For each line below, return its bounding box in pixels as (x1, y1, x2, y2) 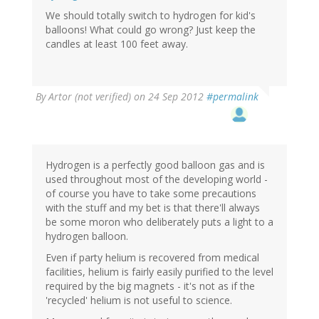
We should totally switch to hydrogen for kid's (46, 9, 256, 23)
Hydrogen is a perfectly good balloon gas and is (46, 158, 265, 172)
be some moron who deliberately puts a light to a (46, 215, 273, 229)
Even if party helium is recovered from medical (46, 251, 259, 265)
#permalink (206, 90, 258, 104)
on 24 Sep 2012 (131, 90, 206, 104)
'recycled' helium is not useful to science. (46, 293, 232, 308)
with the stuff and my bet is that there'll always (46, 201, 260, 215)
